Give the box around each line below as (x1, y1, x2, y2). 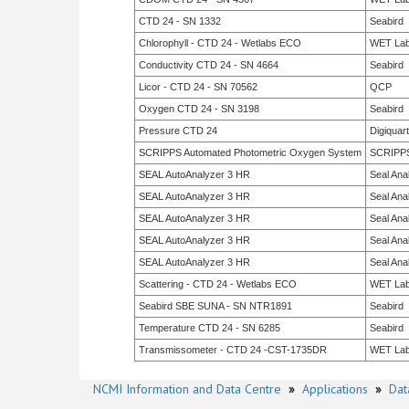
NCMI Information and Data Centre (93, 381, 281, 397)
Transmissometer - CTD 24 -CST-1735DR (139, 344, 327, 355)
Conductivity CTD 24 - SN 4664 (139, 59, 278, 70)
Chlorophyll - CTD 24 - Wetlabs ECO (139, 37, 301, 48)
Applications (302, 381, 368, 397)
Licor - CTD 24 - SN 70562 (139, 81, 257, 92)
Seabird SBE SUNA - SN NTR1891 (139, 300, 292, 311)
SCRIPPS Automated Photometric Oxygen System (139, 147, 362, 158)
